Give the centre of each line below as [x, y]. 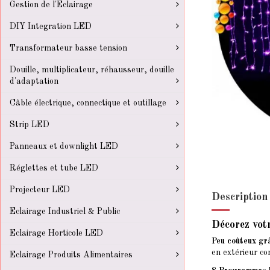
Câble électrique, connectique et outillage [88, 103]
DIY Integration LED [51, 27]
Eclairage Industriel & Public [65, 212]
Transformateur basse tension [68, 48]
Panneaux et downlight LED [64, 146]
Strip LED [30, 125]
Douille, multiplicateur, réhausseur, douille [92, 70]
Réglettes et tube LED [54, 168]
